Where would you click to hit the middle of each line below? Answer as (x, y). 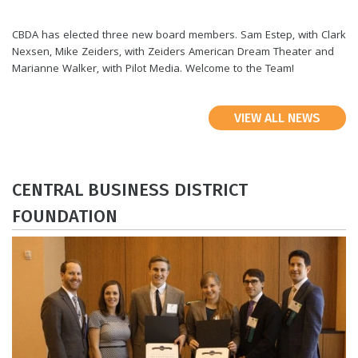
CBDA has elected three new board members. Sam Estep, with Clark (179, 36)
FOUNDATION (65, 216)
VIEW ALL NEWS (277, 118)
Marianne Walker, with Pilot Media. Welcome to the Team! (153, 70)
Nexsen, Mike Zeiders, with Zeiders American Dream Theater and (173, 53)
